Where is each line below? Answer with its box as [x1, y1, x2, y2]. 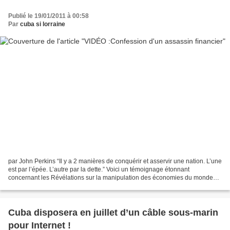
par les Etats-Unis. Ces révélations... [8, 182, 109, 190]
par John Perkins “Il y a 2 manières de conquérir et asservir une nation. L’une [8, 158, 222, 165]
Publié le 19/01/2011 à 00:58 [8, 12, 89, 20]
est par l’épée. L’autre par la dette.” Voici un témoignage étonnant [8, 166, 189, 174]
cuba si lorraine [20, 20, 65, 28]
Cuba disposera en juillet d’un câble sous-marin [8, 207, 218, 218]
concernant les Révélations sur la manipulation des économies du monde [8, 174, 213, 182]
